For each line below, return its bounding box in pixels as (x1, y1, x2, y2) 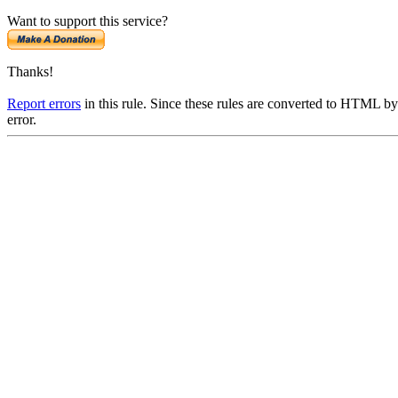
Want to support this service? (7, 13, 168, 28)
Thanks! (7, 64, 53, 79)
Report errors (7, 96, 81, 111)
